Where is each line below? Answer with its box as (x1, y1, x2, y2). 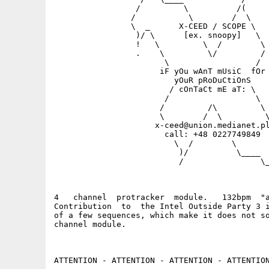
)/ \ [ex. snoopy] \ (54, 31, 261, 40)
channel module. (54, 220, 126, 229)
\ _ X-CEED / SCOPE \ (54, 22, 256, 31)
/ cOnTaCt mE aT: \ (54, 85, 256, 94)
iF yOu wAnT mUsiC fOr (54, 67, 265, 76)
